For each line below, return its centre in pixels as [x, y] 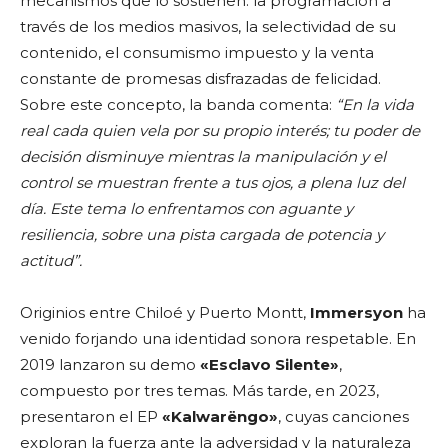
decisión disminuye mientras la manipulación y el [203, 156]
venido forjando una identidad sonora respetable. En [218, 338]
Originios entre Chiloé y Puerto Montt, [165, 312]
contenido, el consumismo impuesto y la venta [197, 52]
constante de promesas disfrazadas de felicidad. [200, 78]
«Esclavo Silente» [269, 364]
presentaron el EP [91, 416]
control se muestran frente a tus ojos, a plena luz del [212, 182]
